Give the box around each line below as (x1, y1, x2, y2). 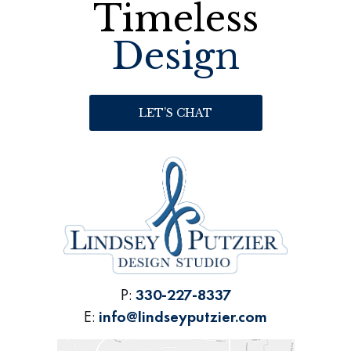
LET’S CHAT (139, 106, 212, 121)
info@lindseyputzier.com (99, 306, 267, 327)
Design (111, 34, 240, 79)
